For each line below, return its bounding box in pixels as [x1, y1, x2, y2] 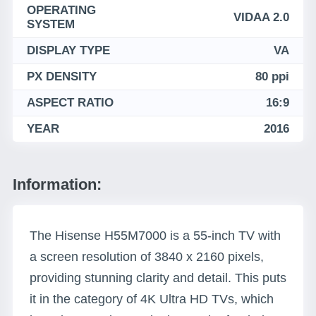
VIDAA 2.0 [233, 11, 289, 24]
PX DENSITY [27, 70, 97, 83]
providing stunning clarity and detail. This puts [30, 271, 286, 285]
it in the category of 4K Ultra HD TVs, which [30, 292, 274, 306]
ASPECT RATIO [27, 96, 114, 109]
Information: [13, 176, 102, 193]
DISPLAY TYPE [27, 44, 110, 57]
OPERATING [27, 4, 96, 17]
